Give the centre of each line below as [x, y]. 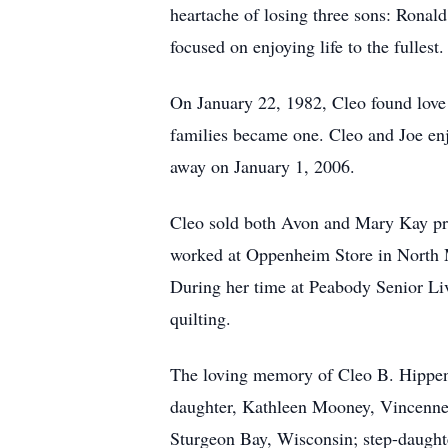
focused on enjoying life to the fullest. [307, 46]
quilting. [200, 318]
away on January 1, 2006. [262, 166]
